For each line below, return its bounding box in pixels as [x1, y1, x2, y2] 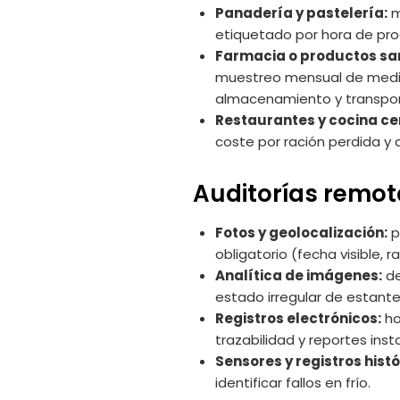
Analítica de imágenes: [215, 266, 382, 286]
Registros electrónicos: [215, 309, 381, 329]
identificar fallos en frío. [215, 373, 371, 393]
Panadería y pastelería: [215, 4, 387, 23]
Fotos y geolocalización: [215, 223, 387, 243]
